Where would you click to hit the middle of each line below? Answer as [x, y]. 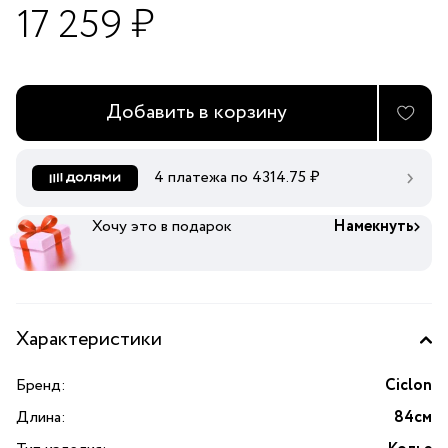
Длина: [41, 418]
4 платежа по [203, 178]
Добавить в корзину [197, 112]
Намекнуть [373, 227]
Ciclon [408, 386]
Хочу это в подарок [162, 227]
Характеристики [89, 340]
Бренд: [41, 386]
